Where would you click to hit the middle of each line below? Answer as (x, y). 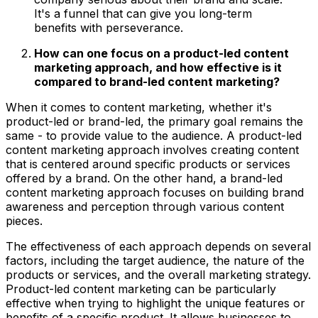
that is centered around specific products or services (148, 164)
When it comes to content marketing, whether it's (139, 108)
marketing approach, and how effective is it (158, 68)
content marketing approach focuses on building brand (155, 193)
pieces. (24, 221)
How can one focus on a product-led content (161, 54)
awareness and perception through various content (145, 207)
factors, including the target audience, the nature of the (155, 261)
